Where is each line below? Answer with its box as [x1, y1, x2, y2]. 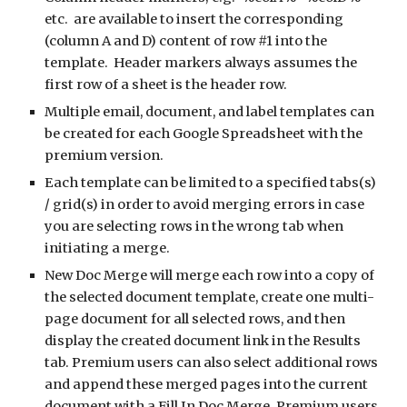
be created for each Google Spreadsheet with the [45, 125, 363, 142]
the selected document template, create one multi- [45, 289, 375, 305]
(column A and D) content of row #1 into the [45, 33, 328, 49]
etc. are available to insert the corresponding [45, 11, 344, 27]
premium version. [45, 147, 167, 164]
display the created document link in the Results [45, 333, 362, 349]
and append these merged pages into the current [45, 376, 369, 392]
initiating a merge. [45, 240, 171, 256]
